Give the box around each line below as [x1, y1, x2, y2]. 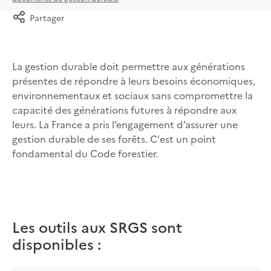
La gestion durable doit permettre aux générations [12, 59, 245, 73]
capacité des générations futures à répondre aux [12, 103, 237, 117]
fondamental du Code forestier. [12, 146, 158, 160]
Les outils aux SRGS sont [12, 217, 182, 237]
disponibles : [12, 233, 101, 254]
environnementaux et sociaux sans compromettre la [12, 88, 253, 102]
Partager [30, 11, 65, 24]
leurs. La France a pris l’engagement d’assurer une [12, 117, 238, 131]
